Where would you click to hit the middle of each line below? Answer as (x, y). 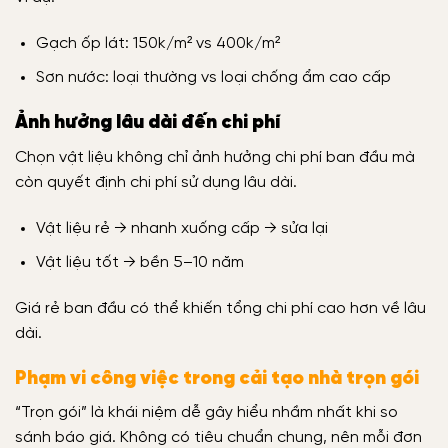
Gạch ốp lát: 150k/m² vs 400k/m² (157, 43)
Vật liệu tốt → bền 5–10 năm (139, 263)
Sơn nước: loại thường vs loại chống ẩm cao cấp (213, 78)
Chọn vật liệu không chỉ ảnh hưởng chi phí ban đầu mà (215, 157)
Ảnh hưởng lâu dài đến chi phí (147, 123)
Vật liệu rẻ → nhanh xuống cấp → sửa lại (181, 228)
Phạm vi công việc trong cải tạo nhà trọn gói (217, 378)
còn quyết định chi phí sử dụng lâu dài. (156, 182)
